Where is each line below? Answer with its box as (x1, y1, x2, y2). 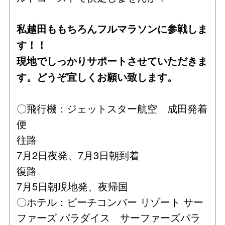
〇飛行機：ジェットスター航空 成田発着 (17, 100, 208, 116)
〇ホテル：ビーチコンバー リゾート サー (17, 194, 204, 209)
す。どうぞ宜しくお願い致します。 (17, 69, 178, 84)
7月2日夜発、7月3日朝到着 (17, 147, 140, 162)
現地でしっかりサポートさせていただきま (17, 53, 208, 68)
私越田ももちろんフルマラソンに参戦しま (17, 21, 208, 36)
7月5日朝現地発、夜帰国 (17, 178, 129, 193)
